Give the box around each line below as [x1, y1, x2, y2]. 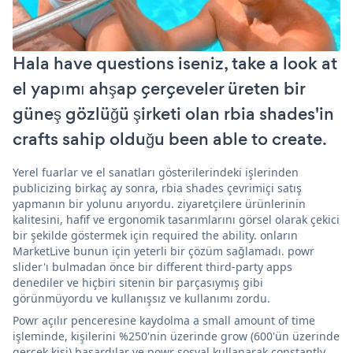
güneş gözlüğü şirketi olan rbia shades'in [13, 102, 334, 127]
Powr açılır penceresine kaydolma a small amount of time [13, 313, 315, 329]
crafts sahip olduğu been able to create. [13, 127, 327, 152]
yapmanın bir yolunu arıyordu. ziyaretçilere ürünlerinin [13, 196, 306, 212]
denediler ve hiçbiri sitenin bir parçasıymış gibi [13, 275, 263, 291]
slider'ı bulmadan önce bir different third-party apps [13, 259, 292, 275]
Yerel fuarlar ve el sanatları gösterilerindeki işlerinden [13, 165, 299, 180]
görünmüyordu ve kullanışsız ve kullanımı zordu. [13, 291, 270, 307]
